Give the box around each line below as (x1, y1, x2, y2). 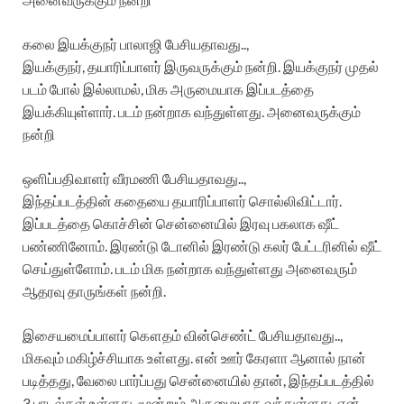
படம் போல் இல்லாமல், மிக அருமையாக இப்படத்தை (23, 79, 314, 97)
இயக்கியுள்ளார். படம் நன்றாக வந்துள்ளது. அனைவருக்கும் (23, 102, 361, 120)
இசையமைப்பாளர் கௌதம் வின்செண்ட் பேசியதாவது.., (23, 326, 343, 344)
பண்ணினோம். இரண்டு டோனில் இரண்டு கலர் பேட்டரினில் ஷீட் (23, 236, 381, 254)
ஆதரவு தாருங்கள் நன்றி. (23, 281, 166, 299)
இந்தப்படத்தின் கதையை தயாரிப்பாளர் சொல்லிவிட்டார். (23, 191, 342, 209)
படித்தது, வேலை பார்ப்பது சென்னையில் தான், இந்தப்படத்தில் (23, 371, 374, 389)
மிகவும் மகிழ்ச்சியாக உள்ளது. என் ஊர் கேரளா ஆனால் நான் (23, 348, 366, 366)
